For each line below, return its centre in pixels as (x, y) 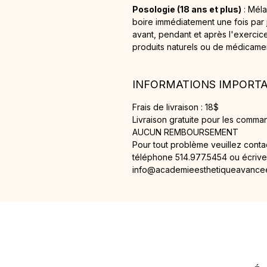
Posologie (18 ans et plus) (187, 9)
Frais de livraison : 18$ (176, 107)
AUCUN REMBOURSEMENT (185, 132)
